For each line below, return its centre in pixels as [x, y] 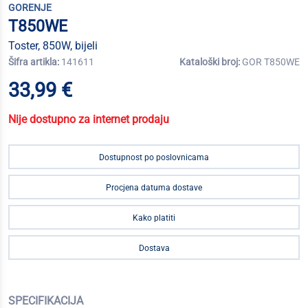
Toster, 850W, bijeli [53, 46]
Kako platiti [154, 218]
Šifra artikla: [35, 62]
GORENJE [30, 8]
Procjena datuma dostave [154, 188]
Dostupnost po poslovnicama [154, 157]
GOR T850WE [271, 62]
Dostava [154, 248]
